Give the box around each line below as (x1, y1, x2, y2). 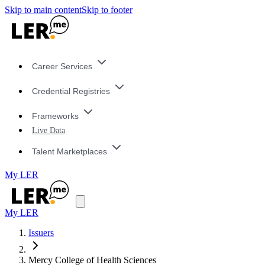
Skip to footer (82, 5, 132, 15)
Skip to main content (5, 5, 82, 15)
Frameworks (31, 111, 79, 121)
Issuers (28, 228, 54, 238)
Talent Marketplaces (31, 146, 107, 156)
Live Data (31, 125, 65, 135)
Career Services (31, 62, 92, 72)
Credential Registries (31, 86, 110, 96)
